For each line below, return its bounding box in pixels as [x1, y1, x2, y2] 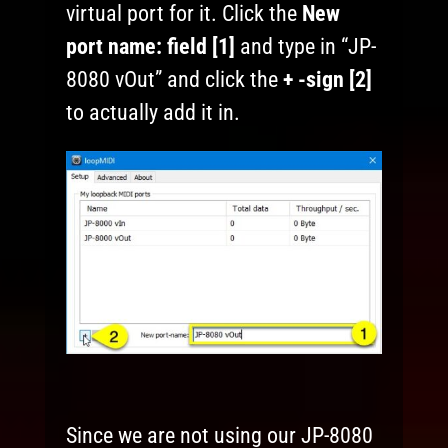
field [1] [162, 34, 236, 60]
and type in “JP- [235, 34, 377, 60]
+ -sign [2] [283, 67, 373, 93]
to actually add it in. [66, 100, 241, 126]
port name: [66, 34, 163, 60]
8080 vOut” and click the [66, 67, 284, 93]
